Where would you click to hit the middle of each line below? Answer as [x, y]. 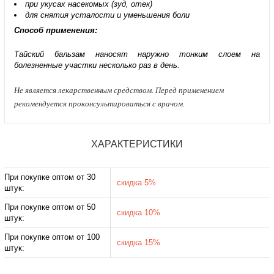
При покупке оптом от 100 [52, 237]
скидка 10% [138, 213]
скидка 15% [138, 243]
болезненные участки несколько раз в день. [98, 65]
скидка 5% [136, 183]
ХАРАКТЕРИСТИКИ [137, 144]
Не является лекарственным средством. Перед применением [119, 90]
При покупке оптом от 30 [50, 177]
